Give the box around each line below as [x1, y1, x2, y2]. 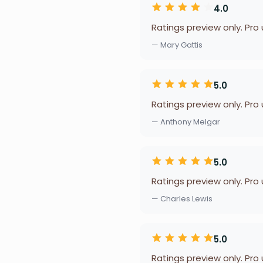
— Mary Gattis [151, 39, 203, 50]
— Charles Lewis [151, 193, 213, 204]
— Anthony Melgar [151, 116, 220, 127]
